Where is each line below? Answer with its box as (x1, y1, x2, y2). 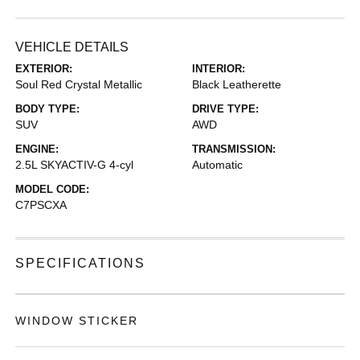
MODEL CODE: (15, 183, 90, 195)
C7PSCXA (15, 198, 67, 211)
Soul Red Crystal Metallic (15, 78, 143, 91)
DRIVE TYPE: (192, 103, 259, 115)
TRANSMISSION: (192, 143, 276, 155)
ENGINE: (15, 143, 59, 155)
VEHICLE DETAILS (15, 40, 129, 54)
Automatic (192, 158, 243, 171)
